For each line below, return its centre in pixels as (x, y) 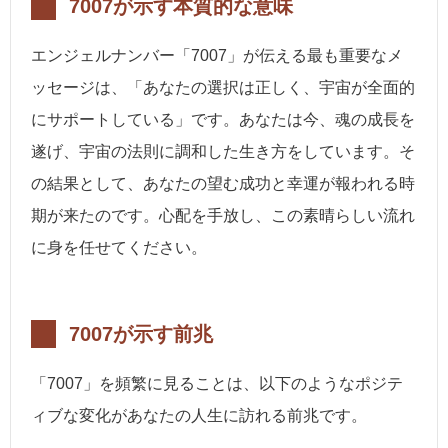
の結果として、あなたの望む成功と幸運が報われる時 (223, 184)
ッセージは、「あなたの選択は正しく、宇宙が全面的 (223, 88)
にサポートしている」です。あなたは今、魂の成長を (223, 120)
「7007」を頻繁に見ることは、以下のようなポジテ (217, 384)
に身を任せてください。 (119, 248)
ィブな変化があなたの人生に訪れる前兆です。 (199, 416)
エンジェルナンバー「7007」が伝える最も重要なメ (217, 56)
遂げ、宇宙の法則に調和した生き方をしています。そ (223, 152)
